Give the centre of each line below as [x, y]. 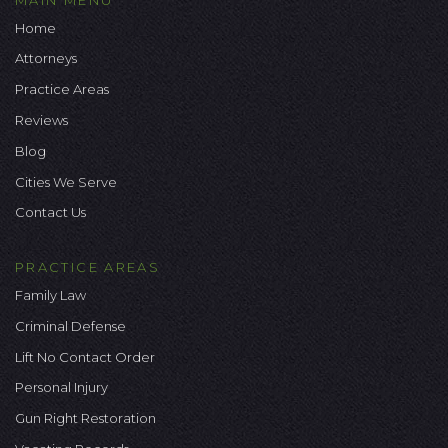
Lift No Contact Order [85, 356]
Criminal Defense [70, 325]
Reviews [41, 120]
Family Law [50, 295]
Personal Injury [61, 387]
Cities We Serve [66, 181]
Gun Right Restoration [85, 418]
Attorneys [46, 58]
